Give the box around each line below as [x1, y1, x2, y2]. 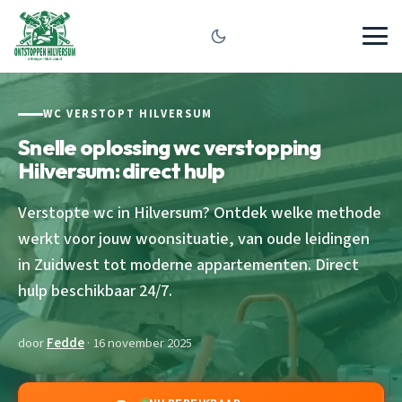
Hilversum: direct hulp [18, 156, 225, 184]
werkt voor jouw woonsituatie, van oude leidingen [18, 226, 370, 250]
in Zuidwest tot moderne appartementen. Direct [18, 252, 359, 276]
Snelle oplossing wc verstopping [18, 133, 321, 161]
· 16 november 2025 [84, 333, 192, 353]
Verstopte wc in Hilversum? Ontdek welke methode [18, 200, 381, 224]
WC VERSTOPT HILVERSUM [43, 106, 213, 122]
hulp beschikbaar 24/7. [18, 278, 172, 302]
